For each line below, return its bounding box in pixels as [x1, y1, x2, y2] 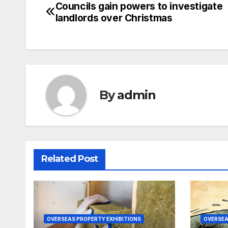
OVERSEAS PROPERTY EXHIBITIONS [47, 215, 141, 222]
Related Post [41, 153, 98, 164]
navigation [45, 21, 128, 41]
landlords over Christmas [55, 11, 173, 24]
